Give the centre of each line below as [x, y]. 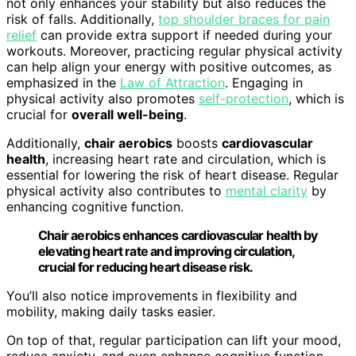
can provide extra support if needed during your [184, 35]
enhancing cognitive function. [95, 207]
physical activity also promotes [103, 99]
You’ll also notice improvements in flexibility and [152, 296]
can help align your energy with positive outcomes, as [169, 67]
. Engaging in [264, 83]
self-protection [244, 99]
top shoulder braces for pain [244, 19]
